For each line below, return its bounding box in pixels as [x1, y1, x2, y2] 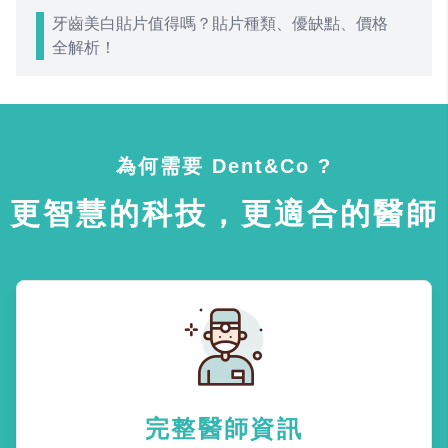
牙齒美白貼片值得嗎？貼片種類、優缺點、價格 [52, 14, 388, 32]
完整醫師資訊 [144, 414, 304, 442]
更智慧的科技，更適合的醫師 [9, 196, 439, 230]
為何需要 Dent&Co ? [116, 154, 332, 177]
